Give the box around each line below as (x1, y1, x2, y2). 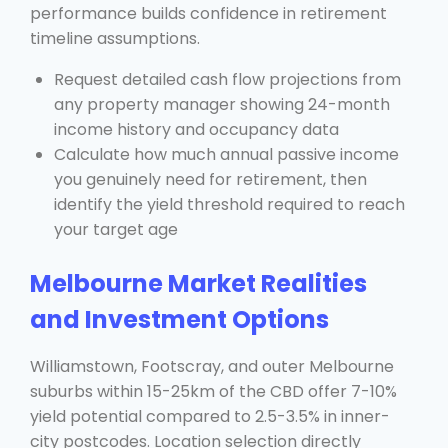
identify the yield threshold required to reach (54, 192, 405, 216)
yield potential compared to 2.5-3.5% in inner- (30, 404, 390, 428)
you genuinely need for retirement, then (54, 167, 367, 191)
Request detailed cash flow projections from (54, 67, 401, 91)
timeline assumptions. (30, 26, 200, 50)
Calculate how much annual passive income (54, 142, 399, 166)
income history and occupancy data (54, 117, 339, 141)
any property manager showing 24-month (54, 92, 390, 116)
